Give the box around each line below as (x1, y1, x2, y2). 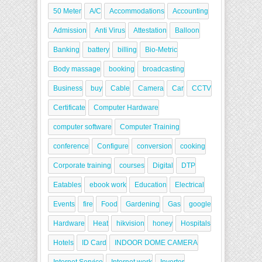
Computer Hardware (94, 104, 158, 112)
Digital (153, 161, 173, 170)
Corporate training (53, 161, 111, 170)
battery (88, 46, 109, 54)
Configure (97, 142, 129, 150)
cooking (180, 142, 205, 150)
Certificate (53, 104, 85, 112)
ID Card (82, 239, 106, 247)
